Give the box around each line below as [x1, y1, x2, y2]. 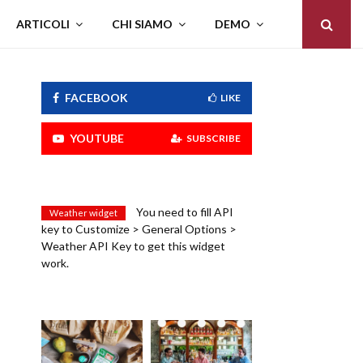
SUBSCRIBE [186, 132, 241, 144]
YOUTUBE [70, 131, 125, 145]
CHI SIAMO [112, 17, 173, 31]
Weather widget [49, 207, 118, 218]
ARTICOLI [16, 17, 70, 31]
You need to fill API [134, 205, 234, 219]
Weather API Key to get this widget [41, 239, 226, 253]
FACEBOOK [65, 91, 129, 105]
